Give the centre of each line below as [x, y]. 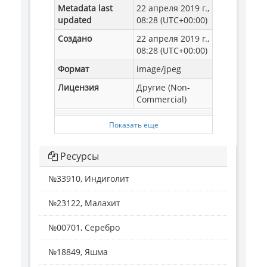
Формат [74, 69]
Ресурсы [78, 156]
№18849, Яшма [78, 252]
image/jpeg [159, 69]
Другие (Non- [163, 88]
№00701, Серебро [84, 228]
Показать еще [133, 125]
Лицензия [78, 88]
